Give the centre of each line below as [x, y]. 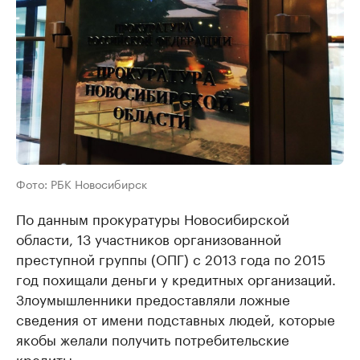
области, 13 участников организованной [149, 238]
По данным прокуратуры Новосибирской [153, 218]
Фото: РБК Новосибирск [82, 184]
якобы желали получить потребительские [153, 339]
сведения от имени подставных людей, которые [176, 319]
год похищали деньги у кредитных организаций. [176, 278]
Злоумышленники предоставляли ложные [153, 299]
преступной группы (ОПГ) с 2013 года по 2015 [171, 258]
